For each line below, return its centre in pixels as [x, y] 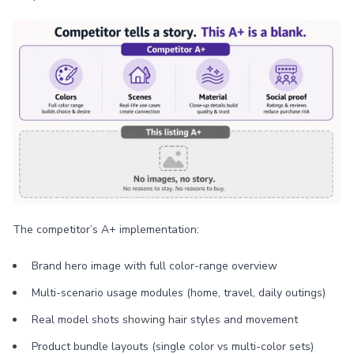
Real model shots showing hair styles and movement [165, 320]
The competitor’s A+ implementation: [106, 230]
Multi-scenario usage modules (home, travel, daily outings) [179, 293]
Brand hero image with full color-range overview [154, 266]
